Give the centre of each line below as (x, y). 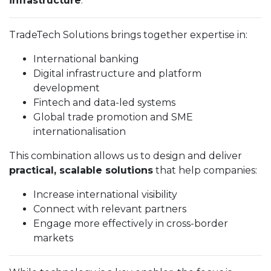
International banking (86, 59)
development (67, 88)
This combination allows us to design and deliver (126, 156)
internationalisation (80, 132)
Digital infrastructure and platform (117, 73)
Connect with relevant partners (110, 209)
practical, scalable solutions (81, 170)
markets (53, 238)
